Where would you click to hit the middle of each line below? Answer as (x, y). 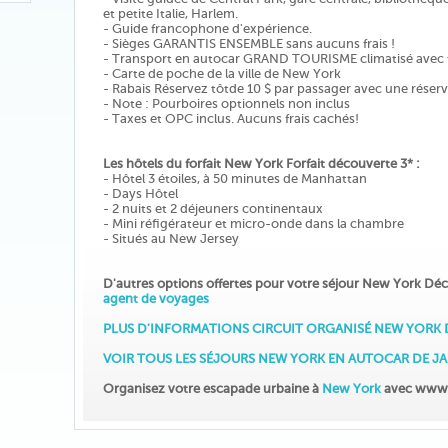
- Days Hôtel (140, 193)
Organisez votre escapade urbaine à (212, 388)
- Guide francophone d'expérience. (207, 28)
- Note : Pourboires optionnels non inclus (226, 103)
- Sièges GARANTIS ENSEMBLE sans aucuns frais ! (249, 43)
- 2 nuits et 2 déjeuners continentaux (213, 208)
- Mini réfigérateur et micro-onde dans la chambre (253, 223)
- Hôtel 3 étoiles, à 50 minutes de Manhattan (235, 178)
